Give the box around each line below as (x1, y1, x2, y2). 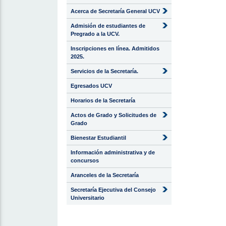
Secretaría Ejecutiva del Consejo (71, 187, 156, 193)
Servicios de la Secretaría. (71, 68, 138, 74)
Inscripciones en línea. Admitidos (71, 45, 159, 51)
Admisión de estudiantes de (71, 23, 145, 29)
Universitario (71, 195, 104, 201)
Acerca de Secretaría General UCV (71, 8, 160, 14)
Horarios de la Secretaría (71, 97, 135, 103)
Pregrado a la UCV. (71, 31, 120, 37)
